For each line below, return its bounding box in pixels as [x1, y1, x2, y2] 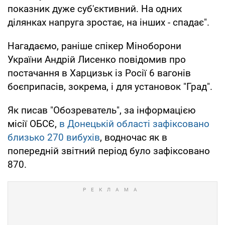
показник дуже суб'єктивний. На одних [8, 3, 182, 15]
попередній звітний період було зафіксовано [8, 145, 210, 157]
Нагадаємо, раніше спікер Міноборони [8, 40, 181, 52]
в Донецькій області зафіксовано [59, 118, 209, 130]
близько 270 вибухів [8, 131, 100, 143]
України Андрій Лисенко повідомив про [8, 53, 186, 65]
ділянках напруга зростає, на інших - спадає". [8, 16, 209, 28]
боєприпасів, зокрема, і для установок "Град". [8, 80, 212, 92]
